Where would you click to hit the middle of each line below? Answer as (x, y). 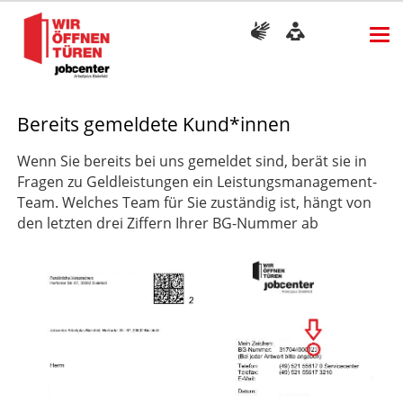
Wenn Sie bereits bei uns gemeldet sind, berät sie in (192, 161)
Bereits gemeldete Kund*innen (153, 125)
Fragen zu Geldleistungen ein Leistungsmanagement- (197, 181)
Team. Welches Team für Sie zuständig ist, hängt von (194, 202)
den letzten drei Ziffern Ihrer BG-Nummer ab (167, 223)
